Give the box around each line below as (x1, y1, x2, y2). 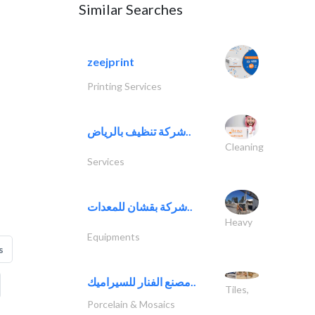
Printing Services (87, 80, 162, 92)
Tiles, (225, 283, 249, 296)
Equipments (87, 231, 140, 243)
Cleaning (225, 140, 264, 153)
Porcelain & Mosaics (87, 298, 175, 311)
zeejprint (87, 55, 134, 68)
